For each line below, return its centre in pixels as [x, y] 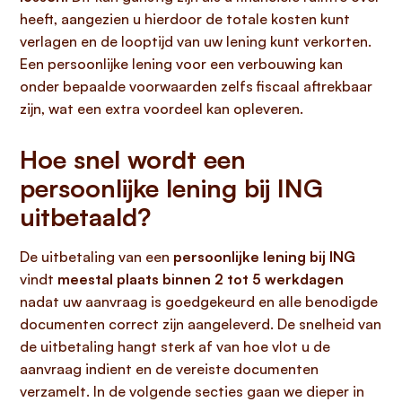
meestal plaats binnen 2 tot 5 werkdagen [201, 279]
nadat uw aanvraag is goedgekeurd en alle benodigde [199, 301]
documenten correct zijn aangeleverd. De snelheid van [201, 324]
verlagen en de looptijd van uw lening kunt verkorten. [196, 41]
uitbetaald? [85, 217]
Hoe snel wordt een [133, 159]
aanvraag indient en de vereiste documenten [169, 369]
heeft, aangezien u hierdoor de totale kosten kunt [185, 19]
